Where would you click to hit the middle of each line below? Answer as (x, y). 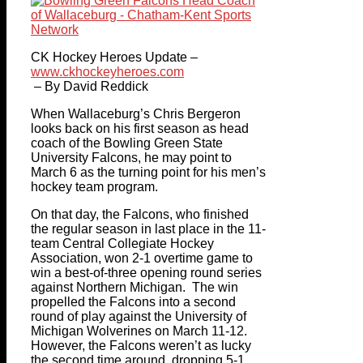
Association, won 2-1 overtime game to (142, 258)
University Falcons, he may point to (131, 157)
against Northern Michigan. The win (135, 287)
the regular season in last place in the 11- (148, 228)
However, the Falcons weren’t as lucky (141, 345)
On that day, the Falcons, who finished (140, 214)
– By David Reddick (91, 86)
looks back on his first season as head (140, 128)
